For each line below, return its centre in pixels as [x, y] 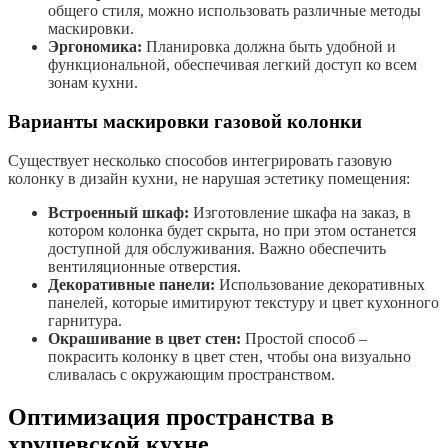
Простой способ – [304, 338]
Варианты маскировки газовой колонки [185, 121]
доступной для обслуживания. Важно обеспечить [217, 248]
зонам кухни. [93, 83]
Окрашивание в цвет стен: [144, 338]
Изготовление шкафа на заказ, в [300, 212]
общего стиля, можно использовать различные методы [234, 11]
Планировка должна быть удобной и [269, 47]
